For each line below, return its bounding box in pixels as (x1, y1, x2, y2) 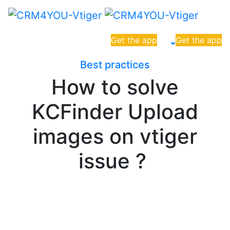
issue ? (78, 148, 152, 174)
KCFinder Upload (32, 99, 198, 124)
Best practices (80, 58, 150, 71)
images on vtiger (33, 123, 197, 149)
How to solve (51, 74, 179, 100)
